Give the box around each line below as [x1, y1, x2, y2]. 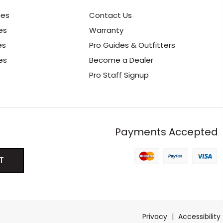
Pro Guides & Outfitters [89, 40, 176, 51]
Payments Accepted [114, 125, 218, 139]
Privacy [142, 212, 167, 222]
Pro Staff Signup [89, 70, 149, 81]
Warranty [89, 25, 124, 36]
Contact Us [89, 10, 132, 21]
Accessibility [178, 212, 221, 222]
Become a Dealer [89, 55, 154, 66]
